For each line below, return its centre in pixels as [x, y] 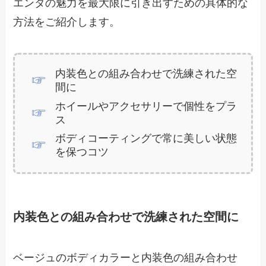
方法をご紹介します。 [67, 22]
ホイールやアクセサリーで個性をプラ [146, 106]
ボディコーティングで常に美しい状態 [146, 139]
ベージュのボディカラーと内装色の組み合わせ [126, 258]
